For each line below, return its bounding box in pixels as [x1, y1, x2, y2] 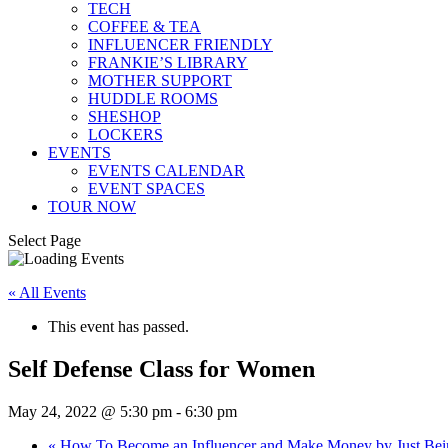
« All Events [8, 284, 86, 301]
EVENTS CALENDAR [88, 162, 245, 179]
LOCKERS [88, 126, 163, 143]
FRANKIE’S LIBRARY [88, 54, 248, 71]
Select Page [8, 232, 81, 249]
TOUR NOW [48, 198, 136, 215]
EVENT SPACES [88, 180, 205, 197]
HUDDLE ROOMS [88, 90, 218, 107]
